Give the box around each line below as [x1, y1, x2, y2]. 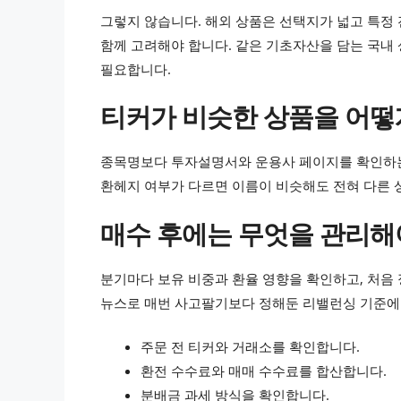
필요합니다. [100, 59, 171, 78]
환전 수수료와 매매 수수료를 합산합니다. [141, 362, 387, 380]
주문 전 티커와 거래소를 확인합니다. [141, 337, 360, 356]
